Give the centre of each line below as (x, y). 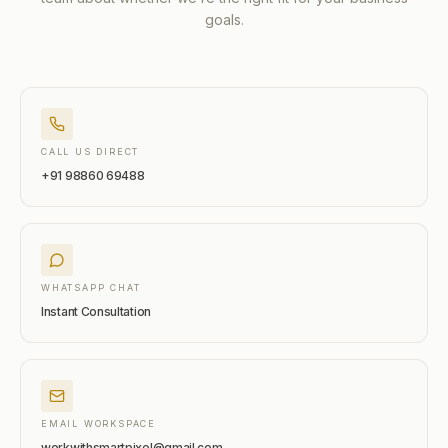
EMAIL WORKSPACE (98, 423)
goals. (224, 19)
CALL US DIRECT (90, 151)
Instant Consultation (96, 311)
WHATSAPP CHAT (91, 287)
